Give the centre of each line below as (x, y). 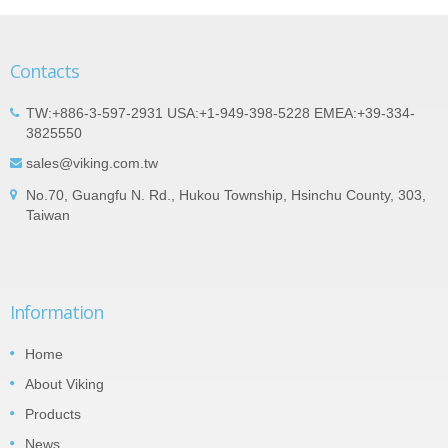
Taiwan (48, 214)
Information (56, 311)
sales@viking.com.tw (92, 162)
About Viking (64, 383)
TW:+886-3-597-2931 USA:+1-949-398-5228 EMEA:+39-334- (220, 112)
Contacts (44, 70)
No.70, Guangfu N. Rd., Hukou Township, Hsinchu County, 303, (226, 194)
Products (53, 413)
